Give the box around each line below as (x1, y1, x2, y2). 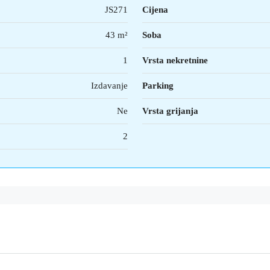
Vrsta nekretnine (142, 55, 208, 65)
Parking (142, 81, 174, 90)
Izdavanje (91, 81, 128, 90)
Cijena (142, 5, 168, 14)
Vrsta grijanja (142, 106, 198, 116)
